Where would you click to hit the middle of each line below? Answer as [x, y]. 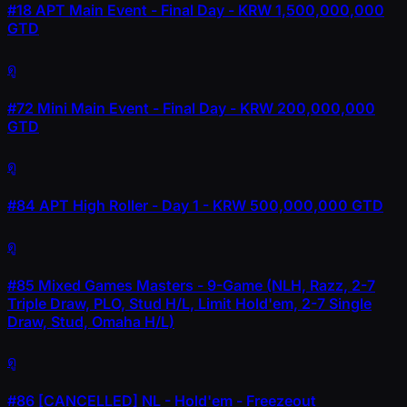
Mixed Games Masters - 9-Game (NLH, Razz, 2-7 [205, 285]
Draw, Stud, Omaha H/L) [91, 321]
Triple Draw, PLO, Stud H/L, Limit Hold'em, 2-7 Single [189, 303]
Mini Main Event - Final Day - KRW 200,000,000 [204, 108]
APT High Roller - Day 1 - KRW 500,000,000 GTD [209, 206]
